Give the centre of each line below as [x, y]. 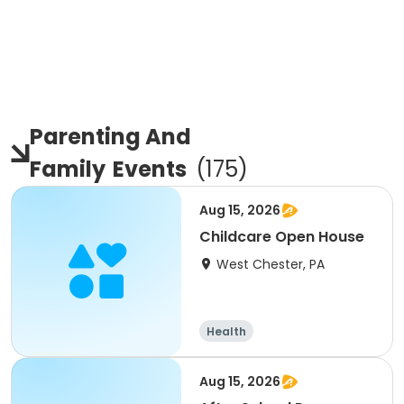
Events [150, 169]
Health [226, 331]
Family [68, 169]
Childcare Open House [282, 237]
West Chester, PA [271, 264]
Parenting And [110, 137]
